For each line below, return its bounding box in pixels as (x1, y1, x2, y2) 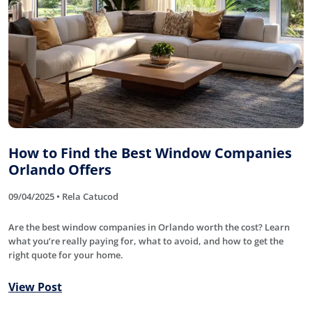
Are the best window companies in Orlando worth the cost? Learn (8, 220, 290, 233)
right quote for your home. (8, 248, 123, 261)
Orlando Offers (8, 159, 111, 179)
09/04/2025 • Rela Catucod (8, 189, 118, 203)
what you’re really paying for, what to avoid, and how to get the (8, 234, 283, 247)
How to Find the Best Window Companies (8, 143, 292, 162)
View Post (8, 279, 62, 295)
